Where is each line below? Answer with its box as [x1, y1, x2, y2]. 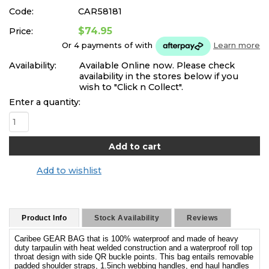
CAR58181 [77, 5, 122, 17]
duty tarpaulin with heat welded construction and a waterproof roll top [14, 243, 252, 252]
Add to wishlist [36, 165, 101, 176]
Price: [9, 25, 33, 37]
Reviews [187, 213, 219, 222]
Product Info [22, 213, 67, 222]
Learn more [213, 40, 260, 50]
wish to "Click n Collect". [79, 81, 184, 92]
